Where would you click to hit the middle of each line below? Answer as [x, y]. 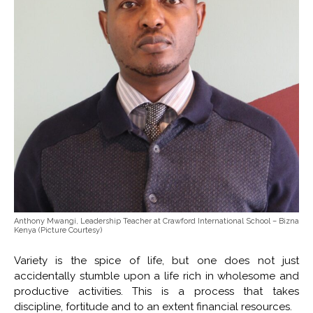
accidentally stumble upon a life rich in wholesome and [156, 276]
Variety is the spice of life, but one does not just [156, 261]
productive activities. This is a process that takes [156, 292]
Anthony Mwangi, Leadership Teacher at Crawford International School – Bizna [156, 221]
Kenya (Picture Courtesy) [58, 231]
